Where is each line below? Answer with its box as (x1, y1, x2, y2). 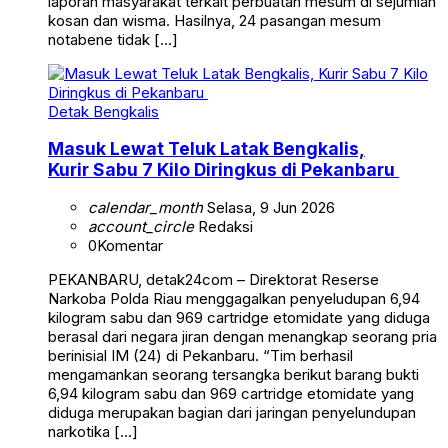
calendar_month (88, 197, 203, 217)
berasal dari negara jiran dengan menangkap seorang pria (48, 326, 437, 346)
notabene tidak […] (48, 29, 178, 49)
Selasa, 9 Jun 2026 (203, 197, 335, 217)
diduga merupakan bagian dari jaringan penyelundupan (48, 402, 416, 422)
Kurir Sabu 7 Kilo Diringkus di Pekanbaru (48, 159, 399, 181)
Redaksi (194, 216, 253, 236)
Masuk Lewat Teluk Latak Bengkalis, (48, 138, 365, 160)
